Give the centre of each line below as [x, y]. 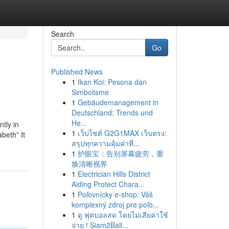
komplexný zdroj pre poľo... [115, 204]
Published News [77, 72]
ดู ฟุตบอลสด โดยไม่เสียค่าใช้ [123, 215]
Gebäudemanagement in [118, 102]
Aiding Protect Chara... [108, 184]
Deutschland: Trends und [112, 112]
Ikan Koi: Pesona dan [112, 82]
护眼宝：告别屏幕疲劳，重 [120, 153]
